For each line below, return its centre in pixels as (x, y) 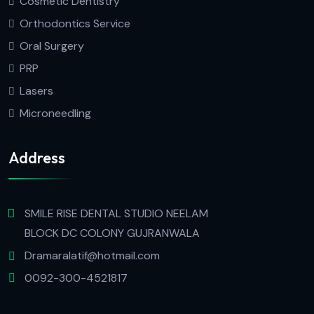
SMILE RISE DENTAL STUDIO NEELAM (116, 214)
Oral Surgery (52, 46)
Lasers (36, 90)
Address (37, 158)
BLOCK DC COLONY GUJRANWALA (112, 233)
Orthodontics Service (75, 23)
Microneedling (55, 113)
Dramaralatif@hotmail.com (92, 256)
